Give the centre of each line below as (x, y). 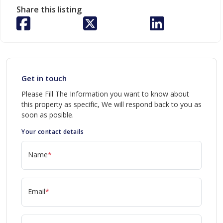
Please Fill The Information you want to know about (105, 94)
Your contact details (53, 132)
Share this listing (49, 9)
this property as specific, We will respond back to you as (111, 104)
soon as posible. (48, 115)
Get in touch (44, 78)
